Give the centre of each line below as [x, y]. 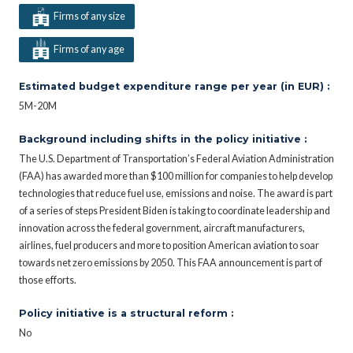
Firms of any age [89, 49]
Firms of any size [89, 16]
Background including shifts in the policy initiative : [163, 139]
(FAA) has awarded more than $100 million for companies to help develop [176, 176]
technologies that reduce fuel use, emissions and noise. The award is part [176, 193]
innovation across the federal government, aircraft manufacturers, [162, 228]
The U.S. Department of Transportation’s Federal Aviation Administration [176, 158]
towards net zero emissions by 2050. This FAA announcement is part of [171, 262]
